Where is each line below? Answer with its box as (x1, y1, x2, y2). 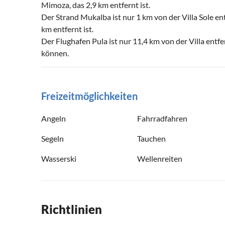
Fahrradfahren (137, 113, 187, 123)
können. (41, 48, 69, 58)
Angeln (41, 113, 66, 123)
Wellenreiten (137, 153, 182, 163)
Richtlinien (41, 201, 102, 216)
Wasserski (41, 153, 76, 163)
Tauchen (137, 133, 166, 143)
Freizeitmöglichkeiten (41, 89, 138, 102)
